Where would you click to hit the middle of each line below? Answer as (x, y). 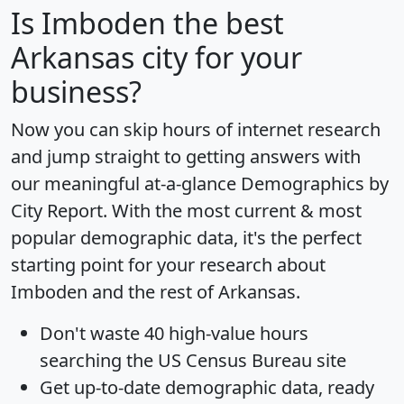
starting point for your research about (168, 265)
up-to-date (117, 388)
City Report (57, 211)
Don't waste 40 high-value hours (174, 334)
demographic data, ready (267, 388)
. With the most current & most (232, 211)
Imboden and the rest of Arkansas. (156, 292)
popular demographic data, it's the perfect (186, 238)
